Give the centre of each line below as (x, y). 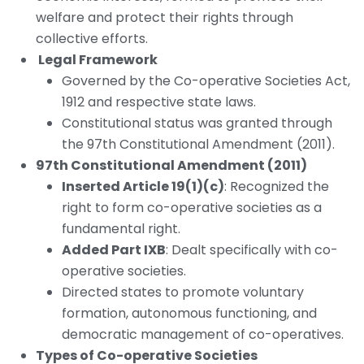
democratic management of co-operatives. (203, 335)
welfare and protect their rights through (165, 18)
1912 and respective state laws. (159, 102)
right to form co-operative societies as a (192, 208)
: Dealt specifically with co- (252, 250)
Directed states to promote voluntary (183, 292)
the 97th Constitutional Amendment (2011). (198, 145)
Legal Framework (97, 60)
